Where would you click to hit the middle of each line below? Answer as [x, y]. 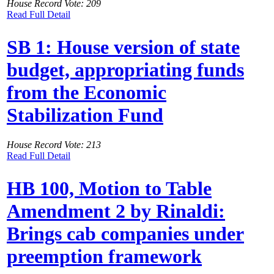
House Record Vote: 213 [54, 145]
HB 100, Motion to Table [109, 188]
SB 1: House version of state [123, 47]
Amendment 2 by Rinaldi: [116, 211]
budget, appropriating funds [125, 69]
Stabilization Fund [85, 115]
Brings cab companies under [125, 233]
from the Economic [87, 92]
